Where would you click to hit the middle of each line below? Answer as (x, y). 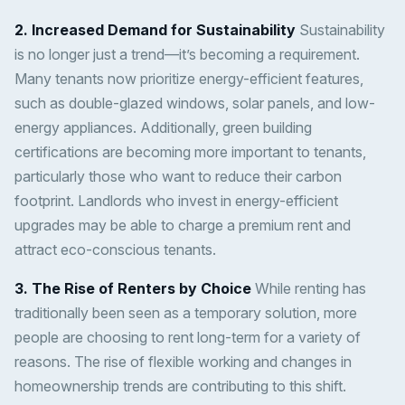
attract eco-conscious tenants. (115, 250)
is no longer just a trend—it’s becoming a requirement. (187, 55)
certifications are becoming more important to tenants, (190, 152)
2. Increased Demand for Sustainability (155, 30)
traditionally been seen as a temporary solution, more (186, 313)
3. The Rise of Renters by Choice (133, 289)
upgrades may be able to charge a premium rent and (183, 226)
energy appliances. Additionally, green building (163, 128)
